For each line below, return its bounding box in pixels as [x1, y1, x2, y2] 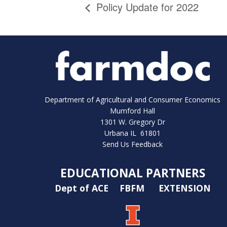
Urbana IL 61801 [104, 128, 161, 138]
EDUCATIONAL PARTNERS [60, 165, 205, 181]
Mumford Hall [110, 105, 156, 116]
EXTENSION [158, 181, 211, 194]
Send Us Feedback [102, 139, 163, 149]
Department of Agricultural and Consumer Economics [45, 94, 221, 104]
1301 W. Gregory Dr [100, 117, 165, 127]
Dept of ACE [54, 181, 111, 194]
